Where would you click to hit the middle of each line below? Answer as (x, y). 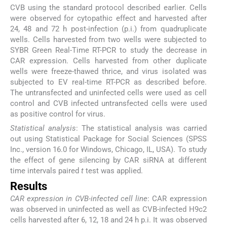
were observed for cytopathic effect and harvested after (108, 18)
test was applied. (113, 171)
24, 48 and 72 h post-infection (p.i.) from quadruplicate (108, 29)
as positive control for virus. (58, 114)
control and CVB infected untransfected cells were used (108, 104)
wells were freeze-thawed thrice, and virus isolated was (108, 72)
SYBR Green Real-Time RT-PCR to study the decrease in (108, 50)
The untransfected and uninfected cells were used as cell (108, 93)
